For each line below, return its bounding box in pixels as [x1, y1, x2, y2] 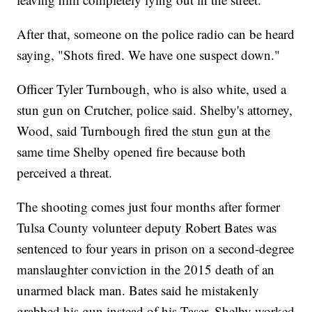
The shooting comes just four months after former [17, 198, 281, 216]
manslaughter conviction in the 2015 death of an [17, 260, 275, 279]
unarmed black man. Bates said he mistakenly [17, 281, 260, 299]
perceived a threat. [17, 164, 113, 182]
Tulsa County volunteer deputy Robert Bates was [17, 219, 277, 237]
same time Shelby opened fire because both [17, 143, 247, 161]
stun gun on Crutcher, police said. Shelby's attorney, [17, 101, 293, 119]
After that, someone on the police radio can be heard [17, 25, 295, 43]
